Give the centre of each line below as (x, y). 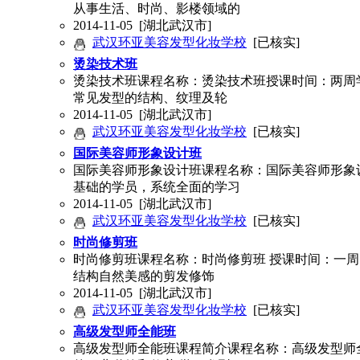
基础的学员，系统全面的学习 (157, 187)
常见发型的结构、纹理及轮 (150, 98)
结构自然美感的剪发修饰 (144, 276)
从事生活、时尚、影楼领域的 (157, 9)
